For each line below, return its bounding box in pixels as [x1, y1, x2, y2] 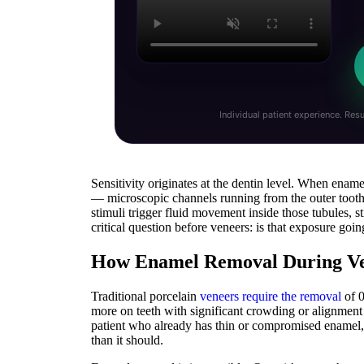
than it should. [91, 332, 163, 347]
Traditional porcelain [91, 288, 200, 303]
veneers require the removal [200, 288, 341, 303]
